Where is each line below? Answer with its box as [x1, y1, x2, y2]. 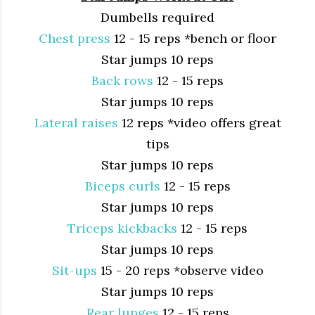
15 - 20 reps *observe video [96, 262, 264, 278]
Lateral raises [34, 114, 118, 131]
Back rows [91, 72, 153, 89]
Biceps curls [84, 177, 160, 194]
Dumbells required [101, 8, 214, 25]
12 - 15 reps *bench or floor [110, 30, 276, 46]
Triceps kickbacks [67, 219, 177, 236]
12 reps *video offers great [117, 114, 281, 131]
